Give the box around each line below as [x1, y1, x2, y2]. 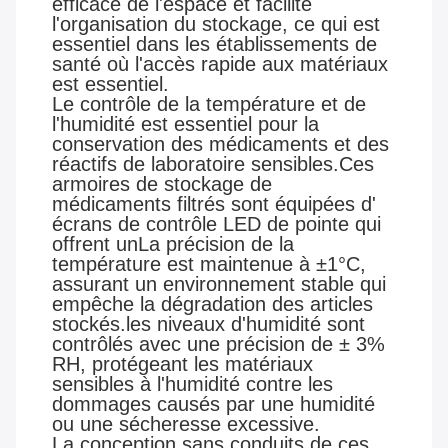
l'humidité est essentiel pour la [52, 113, 319, 136]
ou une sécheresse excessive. [52, 413, 320, 436]
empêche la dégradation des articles [52, 293, 373, 316]
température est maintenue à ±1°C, [52, 253, 366, 276]
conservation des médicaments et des [52, 133, 389, 156]
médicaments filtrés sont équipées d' [52, 193, 376, 216]
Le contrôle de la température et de [52, 93, 366, 116]
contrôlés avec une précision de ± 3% [52, 333, 385, 356]
